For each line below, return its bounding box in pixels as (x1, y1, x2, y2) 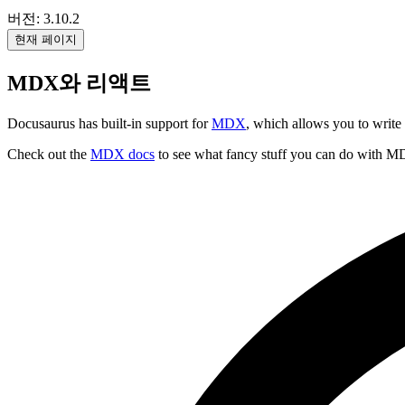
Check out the (7, 146, 90, 162)
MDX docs (90, 146, 155, 162)
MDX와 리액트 (7, 71, 151, 96)
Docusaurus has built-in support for (7, 115, 212, 131)
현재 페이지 (14, 33, 77, 47)
